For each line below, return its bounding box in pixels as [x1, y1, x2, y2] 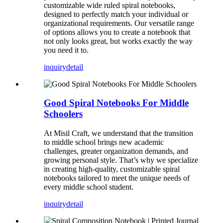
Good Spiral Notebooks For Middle [44, 98, 189, 109]
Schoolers [44, 109, 83, 119]
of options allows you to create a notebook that [44, 27, 190, 36]
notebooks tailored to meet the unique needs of [44, 174, 190, 183]
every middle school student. [44, 183, 133, 192]
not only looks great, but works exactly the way [44, 36, 193, 45]
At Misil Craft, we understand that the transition [44, 129, 193, 138]
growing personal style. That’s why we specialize [44, 156, 198, 165]
